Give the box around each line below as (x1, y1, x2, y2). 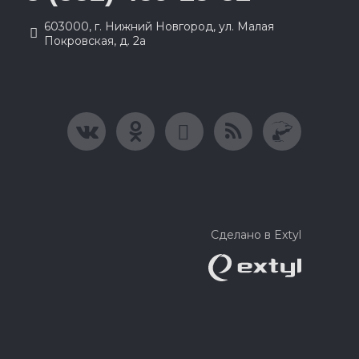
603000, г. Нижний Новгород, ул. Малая (44, 19, 274, 34)
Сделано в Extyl (211, 228, 301, 242)
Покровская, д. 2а (44, 34, 146, 48)
